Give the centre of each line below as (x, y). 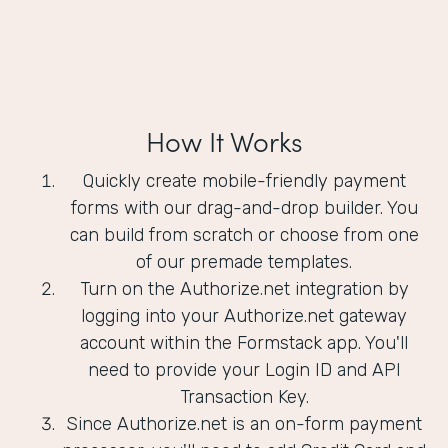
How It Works (224, 140)
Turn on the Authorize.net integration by (244, 289)
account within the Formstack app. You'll (244, 343)
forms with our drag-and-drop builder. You (244, 208)
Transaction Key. (244, 397)
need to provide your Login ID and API (244, 370)
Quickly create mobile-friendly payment (244, 181)
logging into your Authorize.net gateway (244, 316)
